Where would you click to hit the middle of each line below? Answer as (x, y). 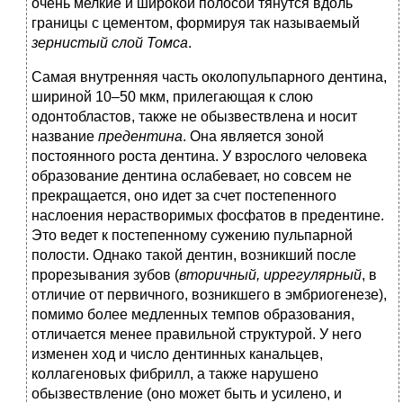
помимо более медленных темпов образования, (193, 315)
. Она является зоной (253, 137)
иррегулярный (313, 275)
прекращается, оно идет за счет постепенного (184, 196)
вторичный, (219, 275)
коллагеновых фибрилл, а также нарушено (175, 374)
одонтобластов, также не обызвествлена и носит (194, 117)
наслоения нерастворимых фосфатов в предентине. (208, 216)
